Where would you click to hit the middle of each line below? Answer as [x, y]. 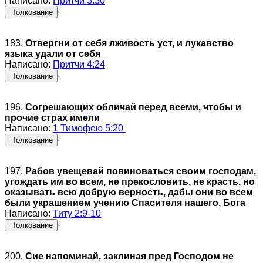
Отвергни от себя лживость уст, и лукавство [129, 43]
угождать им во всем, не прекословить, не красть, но [130, 181]
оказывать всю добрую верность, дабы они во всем [129, 192]
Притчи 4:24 [79, 64]
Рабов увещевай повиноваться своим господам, [141, 171]
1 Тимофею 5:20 [89, 128]
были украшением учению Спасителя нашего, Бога [125, 203]
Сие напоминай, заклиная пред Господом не [129, 256]
